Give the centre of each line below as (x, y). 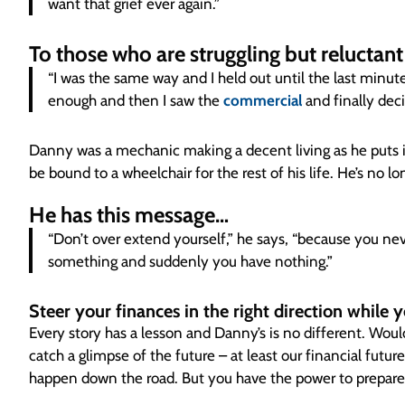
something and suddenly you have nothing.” (191, 261)
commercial (263, 101)
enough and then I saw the (136, 101)
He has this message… (129, 215)
